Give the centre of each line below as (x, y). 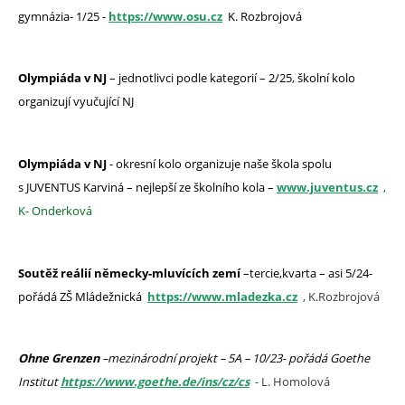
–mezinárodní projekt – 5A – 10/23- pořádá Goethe (236, 358)
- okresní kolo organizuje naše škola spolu (219, 164)
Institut (39, 382)
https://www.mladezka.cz (222, 296)
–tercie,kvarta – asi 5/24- (306, 273)
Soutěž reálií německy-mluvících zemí (129, 273)
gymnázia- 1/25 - (63, 16)
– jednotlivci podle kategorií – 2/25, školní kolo (232, 78)
